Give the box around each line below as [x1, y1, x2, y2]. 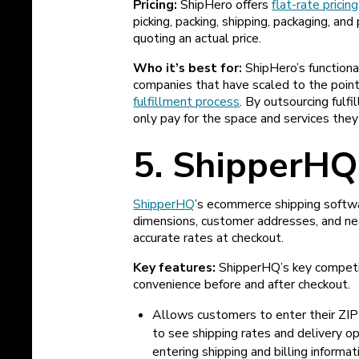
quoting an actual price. [133, 30, 262, 48]
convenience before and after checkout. [133, 276, 354, 294]
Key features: [133, 259, 216, 277]
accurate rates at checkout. [133, 229, 288, 248]
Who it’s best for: [133, 58, 243, 77]
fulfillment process [133, 92, 240, 111]
